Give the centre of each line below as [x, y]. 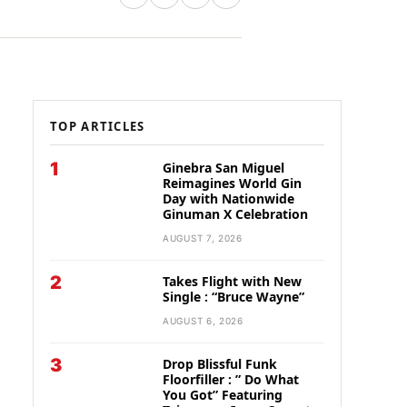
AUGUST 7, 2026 [203, 238]
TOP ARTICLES [98, 126]
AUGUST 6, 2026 [203, 321]
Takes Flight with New [232, 281]
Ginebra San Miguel [223, 168]
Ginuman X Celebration [235, 214]
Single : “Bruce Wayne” [233, 297]
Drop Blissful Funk [220, 364]
